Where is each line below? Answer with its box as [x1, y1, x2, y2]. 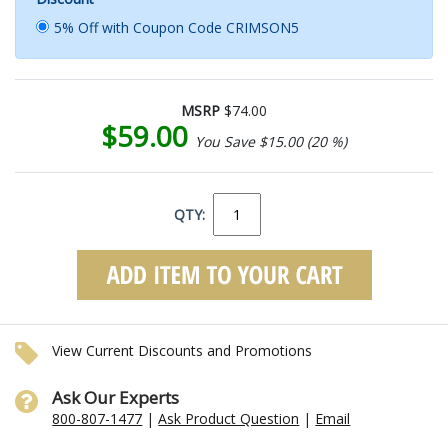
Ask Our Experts [52, 385, 180, 409]
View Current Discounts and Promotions [52, 340, 313, 360]
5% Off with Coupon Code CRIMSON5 [54, 17, 299, 37]
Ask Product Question [158, 408, 300, 428]
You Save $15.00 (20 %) [195, 131, 347, 151]
